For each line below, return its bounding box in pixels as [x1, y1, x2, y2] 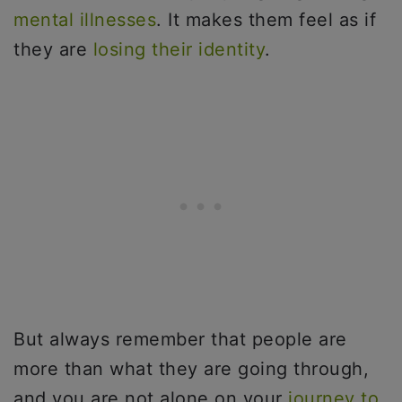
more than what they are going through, [13, 358, 369, 380]
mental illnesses [13, 9, 156, 31]
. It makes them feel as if [156, 9, 376, 31]
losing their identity [92, 39, 265, 60]
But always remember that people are [13, 328, 347, 350]
